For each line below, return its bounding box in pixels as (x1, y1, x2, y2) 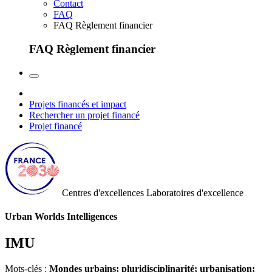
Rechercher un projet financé (29, 109, 140, 120)
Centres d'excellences (62, 187, 144, 198)
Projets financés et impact (29, 98, 126, 109)
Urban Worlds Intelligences (5, 211, 117, 222)
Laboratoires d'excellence (146, 187, 243, 198)
